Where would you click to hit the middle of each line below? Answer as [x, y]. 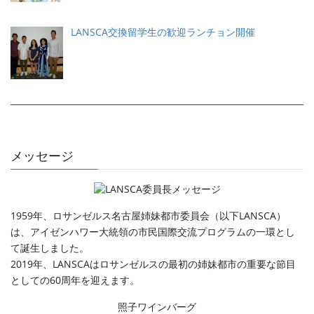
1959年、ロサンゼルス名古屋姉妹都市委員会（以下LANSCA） [148, 216]
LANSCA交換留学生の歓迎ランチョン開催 [163, 32]
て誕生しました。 [50, 248]
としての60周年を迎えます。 [75, 280]
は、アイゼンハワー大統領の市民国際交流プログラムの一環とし [153, 232]
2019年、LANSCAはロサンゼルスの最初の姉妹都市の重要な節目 [153, 264]
